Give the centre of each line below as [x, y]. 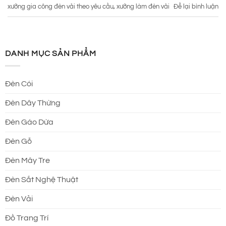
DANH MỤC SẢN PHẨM [51, 53]
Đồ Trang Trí [27, 218]
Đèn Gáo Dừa [29, 122]
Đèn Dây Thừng [33, 103]
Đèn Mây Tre [27, 161]
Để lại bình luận [196, 7]
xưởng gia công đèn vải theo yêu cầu [61, 7]
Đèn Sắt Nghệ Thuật [42, 180]
